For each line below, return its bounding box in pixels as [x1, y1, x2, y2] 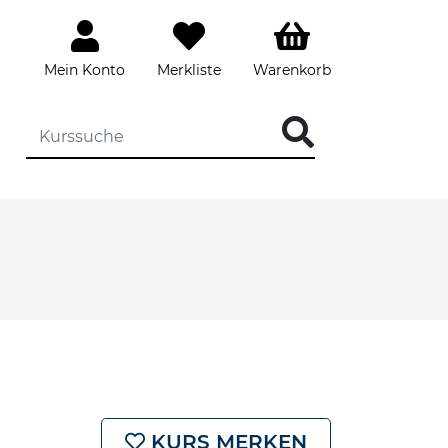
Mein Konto [44, 61, 125, 79]
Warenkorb [253, 61, 331, 79]
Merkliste [157, 61, 221, 79]
